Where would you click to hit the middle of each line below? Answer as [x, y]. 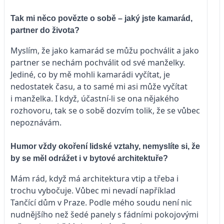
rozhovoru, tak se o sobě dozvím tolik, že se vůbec [105, 110]
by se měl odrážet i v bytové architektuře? [89, 158]
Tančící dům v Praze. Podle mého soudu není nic [101, 202]
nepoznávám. [37, 122]
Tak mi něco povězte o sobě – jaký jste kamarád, [101, 18]
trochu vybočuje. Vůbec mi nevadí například [93, 190]
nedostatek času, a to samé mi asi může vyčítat [99, 86]
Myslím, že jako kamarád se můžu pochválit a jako [105, 50]
